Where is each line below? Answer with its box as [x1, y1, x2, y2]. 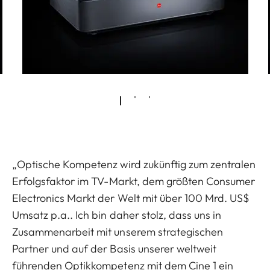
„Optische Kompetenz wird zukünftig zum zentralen [12, 157, 256, 171]
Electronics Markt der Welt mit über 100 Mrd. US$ [12, 190, 250, 205]
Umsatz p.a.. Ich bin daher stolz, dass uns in [12, 207, 222, 222]
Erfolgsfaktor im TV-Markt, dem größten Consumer [12, 174, 256, 188]
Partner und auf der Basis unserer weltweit [12, 241, 217, 256]
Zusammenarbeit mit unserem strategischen [12, 224, 223, 239]
